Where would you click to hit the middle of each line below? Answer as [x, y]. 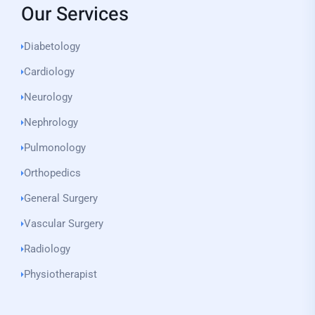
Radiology [47, 249]
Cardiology [49, 72]
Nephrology [51, 122]
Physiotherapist [60, 274]
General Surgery [61, 198]
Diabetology [52, 46]
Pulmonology [55, 148]
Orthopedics [52, 173]
